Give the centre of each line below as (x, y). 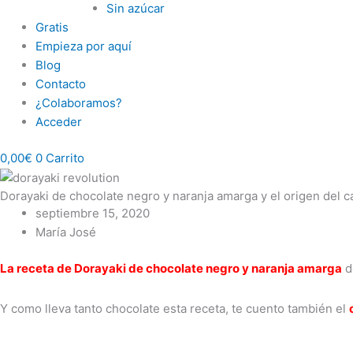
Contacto (61, 84)
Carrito (65, 158)
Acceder (59, 121)
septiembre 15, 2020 (93, 213)
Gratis (52, 27)
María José (66, 232)
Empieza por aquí (84, 46)
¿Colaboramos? (79, 102)
